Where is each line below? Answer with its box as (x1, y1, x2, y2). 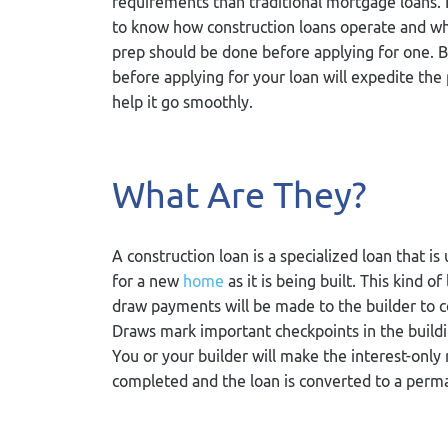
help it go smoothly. (112, 93, 253, 111)
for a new (112, 272, 183, 290)
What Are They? (112, 173, 367, 216)
